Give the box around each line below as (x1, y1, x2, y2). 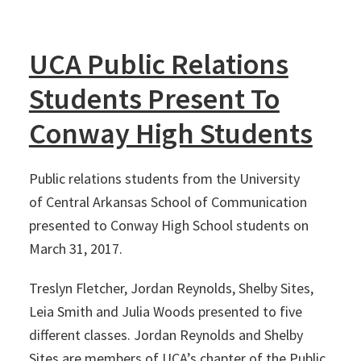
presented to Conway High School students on (28, 216, 309, 234)
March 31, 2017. (28, 239, 122, 258)
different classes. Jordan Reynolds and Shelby (28, 326, 303, 344)
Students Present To (28, 81, 280, 117)
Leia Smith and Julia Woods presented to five (28, 302, 302, 321)
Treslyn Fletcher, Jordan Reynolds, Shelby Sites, (28, 279, 313, 297)
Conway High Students (28, 115, 313, 151)
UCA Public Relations (28, 46, 288, 82)
